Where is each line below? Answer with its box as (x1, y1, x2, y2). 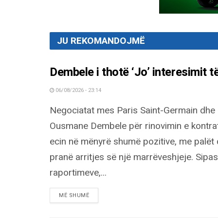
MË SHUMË (59, 191, 90, 200)
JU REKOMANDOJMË (57, 34, 145, 48)
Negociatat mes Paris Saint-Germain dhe (50, 103, 215, 117)
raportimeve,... (50, 165, 107, 180)
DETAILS (89, 190, 112, 199)
